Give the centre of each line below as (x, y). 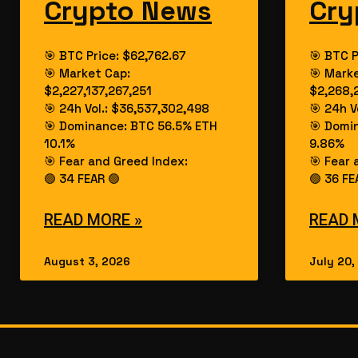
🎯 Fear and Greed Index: (116, 161)
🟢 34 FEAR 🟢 (82, 179)
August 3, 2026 (87, 262)
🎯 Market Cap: (87, 74)
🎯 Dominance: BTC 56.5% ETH (131, 126)
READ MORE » (93, 220)
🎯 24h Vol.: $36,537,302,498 (127, 109)
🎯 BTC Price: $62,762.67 (115, 56)
